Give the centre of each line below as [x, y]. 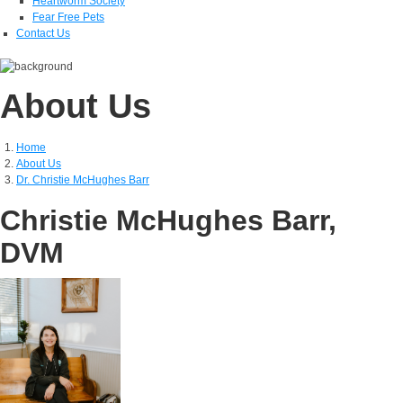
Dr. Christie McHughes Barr [83, 179]
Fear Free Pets [68, 17]
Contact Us [43, 33]
